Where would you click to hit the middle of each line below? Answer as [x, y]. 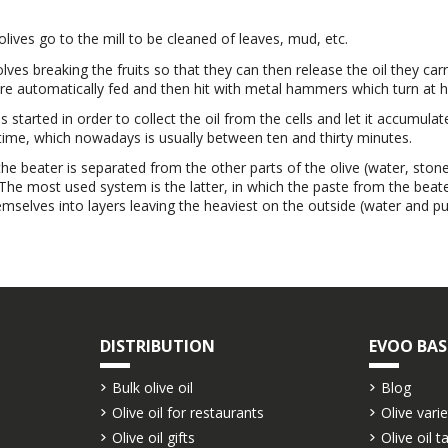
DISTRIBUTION [158, 346]
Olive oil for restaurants [188, 413]
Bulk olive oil [153, 388]
